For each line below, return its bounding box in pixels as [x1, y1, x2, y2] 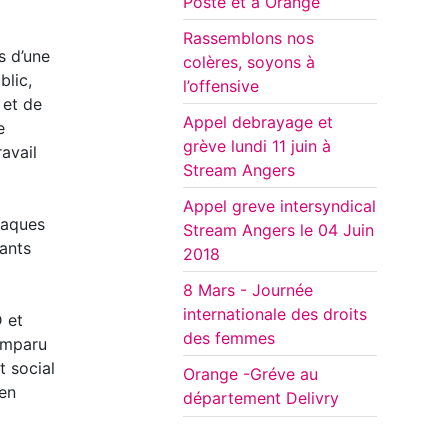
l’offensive [183, 76, 259, 97]
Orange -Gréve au [183, 364, 318, 385]
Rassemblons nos [183, 28, 314, 49]
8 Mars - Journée [183, 280, 313, 301]
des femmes [183, 328, 275, 349]
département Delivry [183, 388, 339, 409]
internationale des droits [183, 304, 367, 325]
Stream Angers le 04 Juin [183, 220, 374, 241]
